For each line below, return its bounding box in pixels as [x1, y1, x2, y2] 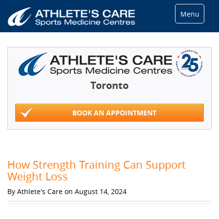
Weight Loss [7, 169, 68, 183]
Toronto [90, 79, 129, 92]
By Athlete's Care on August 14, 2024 [7, 187, 127, 196]
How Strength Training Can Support [7, 157, 186, 172]
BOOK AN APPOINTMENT [72, 108, 156, 117]
